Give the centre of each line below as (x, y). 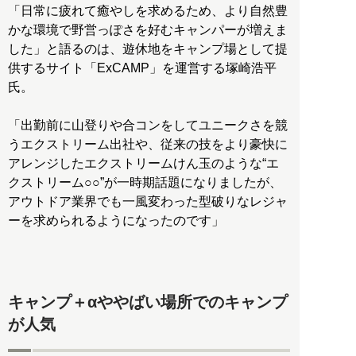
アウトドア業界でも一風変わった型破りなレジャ (148, 201)
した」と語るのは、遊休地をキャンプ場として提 (148, 48)
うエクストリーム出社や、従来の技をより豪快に (148, 144)
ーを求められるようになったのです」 (116, 220)
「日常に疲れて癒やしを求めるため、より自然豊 (148, 10)
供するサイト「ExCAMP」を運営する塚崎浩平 (142, 68)
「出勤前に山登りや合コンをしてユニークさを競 (148, 125)
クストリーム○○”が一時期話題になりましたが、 (145, 182)
